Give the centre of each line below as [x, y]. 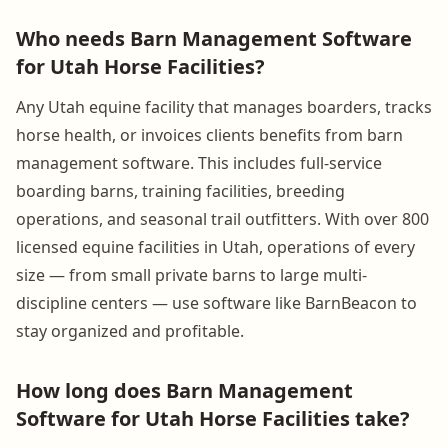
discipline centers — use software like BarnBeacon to [216, 302]
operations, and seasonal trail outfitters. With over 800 [222, 218]
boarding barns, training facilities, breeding [180, 190]
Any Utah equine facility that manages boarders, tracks [224, 106]
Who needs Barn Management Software [214, 38]
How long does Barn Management [184, 390]
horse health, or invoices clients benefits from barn [209, 134]
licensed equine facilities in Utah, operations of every [215, 246]
